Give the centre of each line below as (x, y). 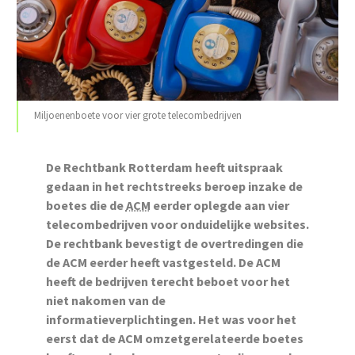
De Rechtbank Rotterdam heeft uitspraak (164, 168)
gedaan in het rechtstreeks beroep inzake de (174, 187)
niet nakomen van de (105, 301)
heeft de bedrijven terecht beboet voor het (168, 282)
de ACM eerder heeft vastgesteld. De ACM (163, 263)
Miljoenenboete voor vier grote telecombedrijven (137, 116)
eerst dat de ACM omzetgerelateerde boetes (174, 339)
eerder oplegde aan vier (219, 206)
